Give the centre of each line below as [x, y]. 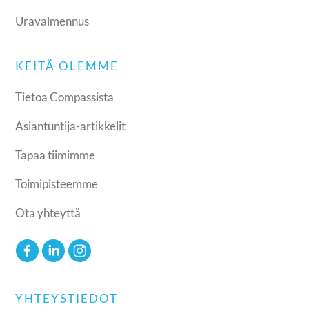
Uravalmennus [52, 21]
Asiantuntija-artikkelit [71, 126]
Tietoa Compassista [65, 97]
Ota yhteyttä [48, 212]
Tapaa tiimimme [56, 154]
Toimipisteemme [57, 183]
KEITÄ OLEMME [67, 66]
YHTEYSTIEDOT [67, 298]
